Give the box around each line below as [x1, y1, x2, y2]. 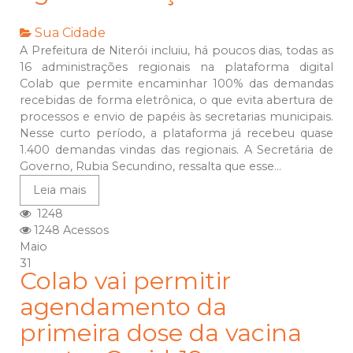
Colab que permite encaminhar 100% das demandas [20, 76, 333, 91]
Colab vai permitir [20, 266, 231, 296]
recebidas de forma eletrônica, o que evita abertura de [20, 93, 333, 108]
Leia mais [33, 183, 86, 198]
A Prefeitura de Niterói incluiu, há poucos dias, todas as [20, 43, 333, 58]
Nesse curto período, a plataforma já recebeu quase [20, 126, 333, 141]
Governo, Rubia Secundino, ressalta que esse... [20, 159, 281, 174]
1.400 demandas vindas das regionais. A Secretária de [20, 143, 333, 158]
